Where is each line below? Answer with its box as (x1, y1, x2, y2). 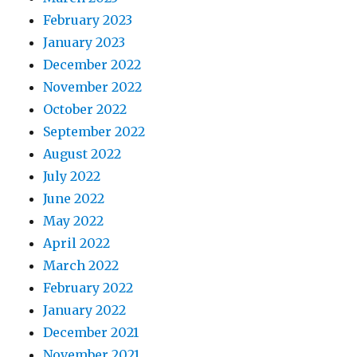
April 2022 (43, 234, 111, 251)
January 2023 (43, 33, 126, 50)
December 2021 (43, 324, 139, 340)
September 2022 (43, 123, 146, 139)
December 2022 (43, 56, 142, 73)
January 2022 (43, 301, 127, 318)
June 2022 (43, 190, 105, 206)
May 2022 (43, 212, 104, 229)
